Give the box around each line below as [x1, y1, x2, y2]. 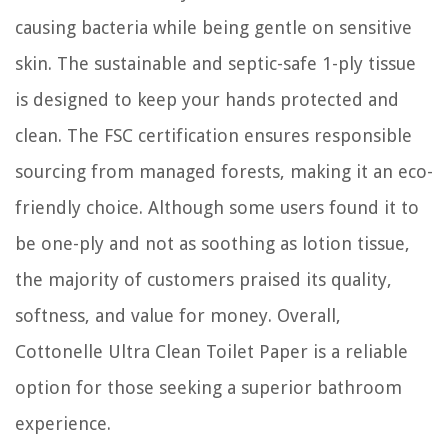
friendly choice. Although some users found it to [15, 196, 419, 218]
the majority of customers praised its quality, [15, 268, 392, 290]
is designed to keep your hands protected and [15, 88, 399, 110]
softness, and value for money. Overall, [15, 304, 341, 326]
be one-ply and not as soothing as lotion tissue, [15, 232, 410, 254]
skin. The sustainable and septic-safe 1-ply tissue [15, 52, 416, 74]
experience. [15, 412, 111, 434]
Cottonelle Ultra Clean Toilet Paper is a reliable [15, 340, 408, 362]
